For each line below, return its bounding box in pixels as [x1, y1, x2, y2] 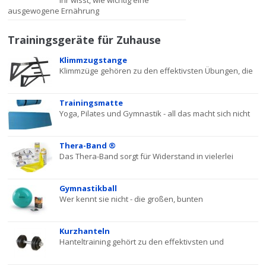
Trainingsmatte [59, 97, 123, 108]
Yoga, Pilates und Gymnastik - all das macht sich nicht [59, 108, 251, 119]
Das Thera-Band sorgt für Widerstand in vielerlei [59, 151, 234, 161]
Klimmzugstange [59, 55, 128, 65]
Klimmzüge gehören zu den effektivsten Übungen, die [59, 65, 254, 76]
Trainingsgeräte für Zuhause [8, 33, 161, 47]
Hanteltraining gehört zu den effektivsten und [59, 236, 224, 247]
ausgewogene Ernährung [8, 5, 100, 16]
